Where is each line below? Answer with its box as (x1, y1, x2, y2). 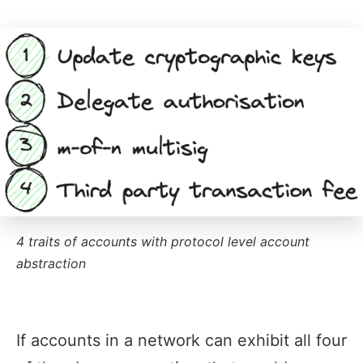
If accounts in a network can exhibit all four (16, 331, 347, 351)
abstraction (16, 255, 86, 272)
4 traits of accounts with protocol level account (16, 233, 310, 250)
